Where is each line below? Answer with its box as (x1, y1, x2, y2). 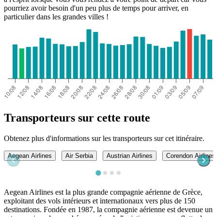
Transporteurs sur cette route (4, 111, 150, 124)
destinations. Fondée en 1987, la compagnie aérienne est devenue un (4, 205, 213, 214)
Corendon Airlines (166, 152, 216, 159)
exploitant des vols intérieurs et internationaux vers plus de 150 (4, 196, 195, 205)
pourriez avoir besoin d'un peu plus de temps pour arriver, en (4, 4, 188, 13)
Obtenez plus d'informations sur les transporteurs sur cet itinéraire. (4, 134, 204, 142)
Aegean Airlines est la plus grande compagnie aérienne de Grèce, (4, 187, 202, 196)
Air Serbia (65, 152, 93, 159)
